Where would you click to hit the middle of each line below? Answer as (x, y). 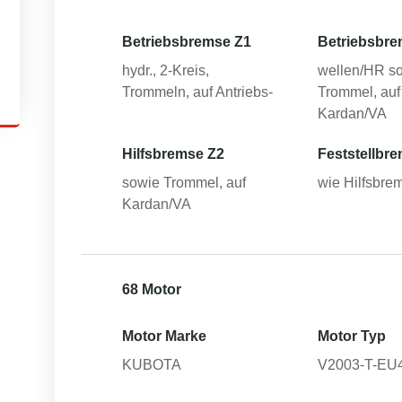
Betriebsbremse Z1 (187, 42)
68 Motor (152, 289)
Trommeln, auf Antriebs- (197, 92)
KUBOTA (152, 365)
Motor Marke (164, 336)
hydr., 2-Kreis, (166, 70)
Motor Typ (352, 336)
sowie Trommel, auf (184, 183)
